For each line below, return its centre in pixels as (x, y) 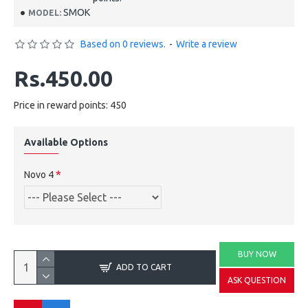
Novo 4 (39, 175)
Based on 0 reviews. (123, 44)
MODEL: (45, 12)
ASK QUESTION (257, 280)
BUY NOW (257, 254)
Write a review (207, 44)
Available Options (66, 142)
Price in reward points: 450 (70, 105)
